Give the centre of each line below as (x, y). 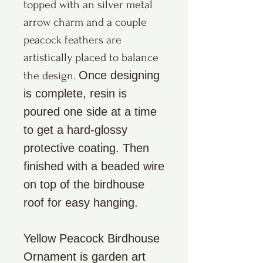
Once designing (119, 75)
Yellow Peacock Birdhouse (92, 239)
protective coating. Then (86, 148)
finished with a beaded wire (94, 166)
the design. (51, 76)
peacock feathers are (73, 40)
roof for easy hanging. (81, 203)
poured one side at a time (90, 112)
